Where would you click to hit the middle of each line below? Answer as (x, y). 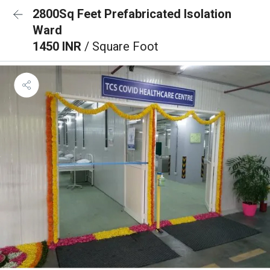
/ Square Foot (121, 46)
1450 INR (58, 46)
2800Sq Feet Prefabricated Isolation (132, 14)
